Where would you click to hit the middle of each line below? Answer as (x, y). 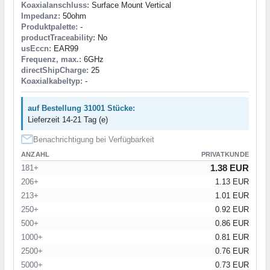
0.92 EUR (232, 210)
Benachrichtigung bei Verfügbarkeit (94, 140)
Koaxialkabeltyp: (52, 81)
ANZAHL (36, 155)
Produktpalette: (49, 27)
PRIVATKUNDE (225, 155)
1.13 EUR (232, 182)
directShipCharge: (55, 71)
